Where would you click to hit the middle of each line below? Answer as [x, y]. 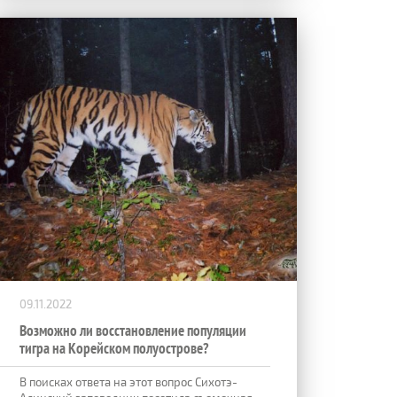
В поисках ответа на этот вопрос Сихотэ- [128, 381]
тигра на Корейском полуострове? [114, 348]
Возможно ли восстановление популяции [133, 330]
